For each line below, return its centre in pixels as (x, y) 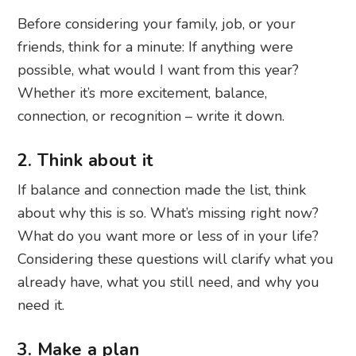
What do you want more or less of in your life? (168, 236)
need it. (41, 306)
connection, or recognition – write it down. (151, 116)
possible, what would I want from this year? (159, 70)
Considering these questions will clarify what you (176, 259)
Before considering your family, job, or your (157, 24)
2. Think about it (85, 161)
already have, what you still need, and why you (169, 282)
